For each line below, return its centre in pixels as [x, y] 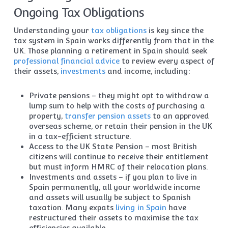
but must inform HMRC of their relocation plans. [118, 167]
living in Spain [141, 207]
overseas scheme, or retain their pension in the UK [120, 126]
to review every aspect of [167, 61]
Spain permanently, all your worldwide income [114, 187]
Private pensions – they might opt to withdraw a [119, 95]
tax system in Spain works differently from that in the [113, 40]
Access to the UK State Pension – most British [113, 146]
